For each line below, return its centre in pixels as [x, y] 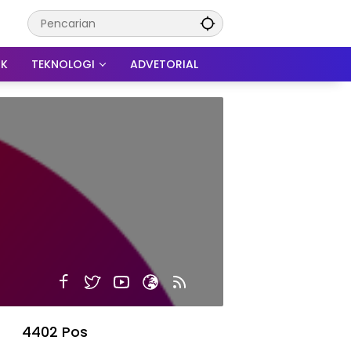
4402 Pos [55, 332]
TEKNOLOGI [63, 64]
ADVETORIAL [164, 64]
